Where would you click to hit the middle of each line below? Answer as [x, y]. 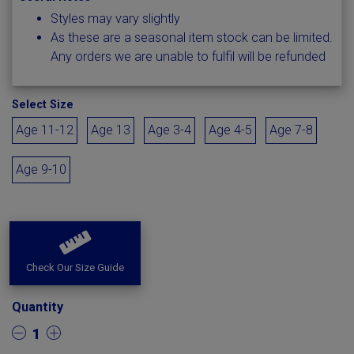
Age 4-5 [230, 130]
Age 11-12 [45, 130]
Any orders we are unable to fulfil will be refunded [188, 56]
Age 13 [111, 130]
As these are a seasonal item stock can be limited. [192, 38]
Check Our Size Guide [75, 267]
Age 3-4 [169, 130]
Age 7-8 [291, 130]
